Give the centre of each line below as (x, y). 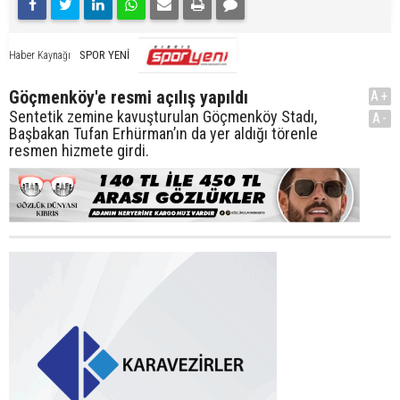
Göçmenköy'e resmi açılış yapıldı (129, 97)
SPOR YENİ (104, 54)
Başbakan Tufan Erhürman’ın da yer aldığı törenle (163, 133)
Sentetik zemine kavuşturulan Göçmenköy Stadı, (163, 116)
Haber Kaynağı (40, 55)
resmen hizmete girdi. (79, 150)
